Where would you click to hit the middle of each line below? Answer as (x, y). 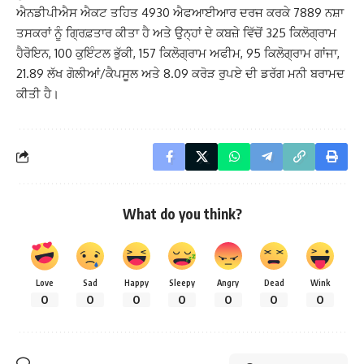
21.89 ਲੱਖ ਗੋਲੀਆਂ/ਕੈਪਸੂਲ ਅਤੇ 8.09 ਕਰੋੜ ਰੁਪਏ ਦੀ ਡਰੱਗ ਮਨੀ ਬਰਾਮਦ (180, 73)
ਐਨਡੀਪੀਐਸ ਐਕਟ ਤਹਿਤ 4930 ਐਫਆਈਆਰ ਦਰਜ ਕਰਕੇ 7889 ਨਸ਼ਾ (180, 12)
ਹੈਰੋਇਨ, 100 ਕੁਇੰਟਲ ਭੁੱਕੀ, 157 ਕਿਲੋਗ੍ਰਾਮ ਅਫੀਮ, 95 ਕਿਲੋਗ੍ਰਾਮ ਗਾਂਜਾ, (178, 53)
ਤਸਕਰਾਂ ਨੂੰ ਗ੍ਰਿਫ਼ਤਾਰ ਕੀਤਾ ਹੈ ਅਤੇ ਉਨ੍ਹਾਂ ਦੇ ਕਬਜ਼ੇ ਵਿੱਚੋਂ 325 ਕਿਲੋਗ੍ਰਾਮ (176, 32)
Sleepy (182, 282)
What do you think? (182, 213)
